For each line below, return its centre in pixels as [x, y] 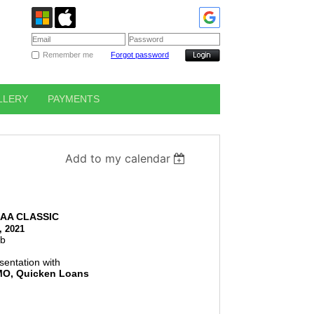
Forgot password [140, 55]
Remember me [68, 55]
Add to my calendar [117, 159]
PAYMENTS [74, 99]
